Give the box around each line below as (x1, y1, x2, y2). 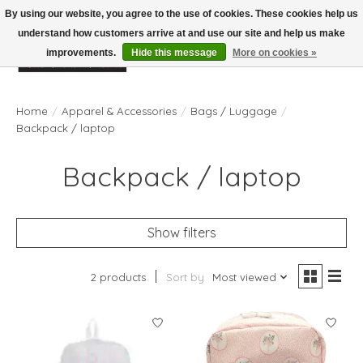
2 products (90, 270, 146, 284)
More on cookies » (233, 47, 317, 58)
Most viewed (211, 270, 276, 284)
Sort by (165, 270, 204, 284)
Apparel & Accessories (62, 104, 177, 117)
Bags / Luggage (190, 104, 277, 117)
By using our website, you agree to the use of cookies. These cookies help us (5, 8, 358, 19)
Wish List (265, 56, 318, 73)
